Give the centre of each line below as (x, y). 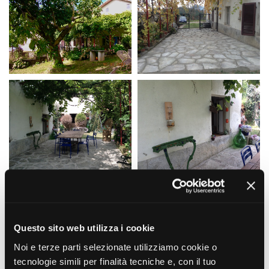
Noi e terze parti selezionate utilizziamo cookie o (115, 247)
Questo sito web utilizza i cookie (84, 228)
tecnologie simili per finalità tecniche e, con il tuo (115, 261)
